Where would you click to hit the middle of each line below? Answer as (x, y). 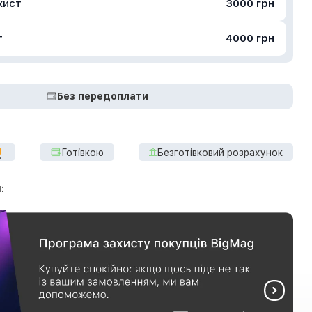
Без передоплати (102, 96)
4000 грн (250, 38)
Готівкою (83, 152)
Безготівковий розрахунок (220, 152)
